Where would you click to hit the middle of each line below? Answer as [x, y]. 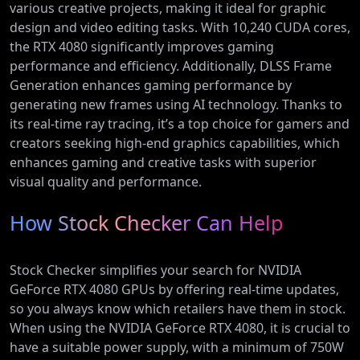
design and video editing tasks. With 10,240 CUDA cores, [180, 27]
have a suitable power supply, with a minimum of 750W [177, 347]
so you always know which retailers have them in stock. [178, 309]
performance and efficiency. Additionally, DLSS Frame [171, 66]
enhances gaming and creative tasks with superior [163, 162]
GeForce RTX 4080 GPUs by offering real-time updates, [174, 289]
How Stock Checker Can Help [147, 223]
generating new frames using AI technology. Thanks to [176, 104]
